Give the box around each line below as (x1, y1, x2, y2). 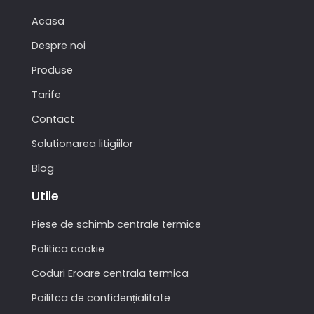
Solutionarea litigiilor (32, 137, 133, 151)
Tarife (32, 88, 61, 102)
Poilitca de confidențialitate (32, 291, 170, 306)
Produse (32, 63, 73, 78)
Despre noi (32, 39, 86, 53)
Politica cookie (32, 242, 104, 257)
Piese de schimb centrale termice (32, 217, 201, 232)
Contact (32, 112, 74, 127)
